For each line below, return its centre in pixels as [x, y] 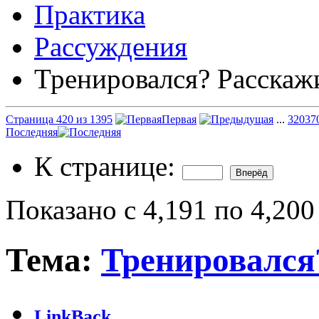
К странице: [108, 166]
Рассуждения [111, 46]
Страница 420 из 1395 [59, 119]
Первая [179, 119]
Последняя [32, 132]
